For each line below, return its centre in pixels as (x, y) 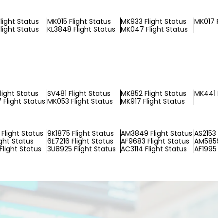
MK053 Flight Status (80, 101)
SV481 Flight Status (79, 93)
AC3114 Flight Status (154, 149)
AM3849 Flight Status (156, 133)
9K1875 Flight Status (81, 133)
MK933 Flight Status (154, 21)
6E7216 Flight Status (80, 141)
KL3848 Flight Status (81, 29)
